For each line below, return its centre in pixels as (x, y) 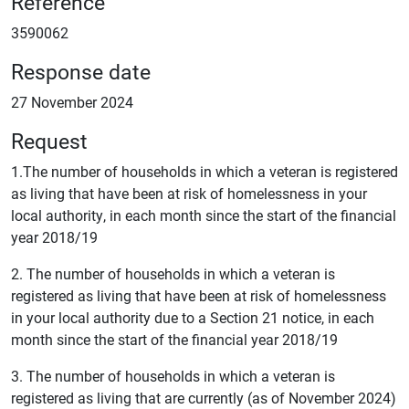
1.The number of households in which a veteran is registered (204, 171)
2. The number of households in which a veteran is (173, 273)
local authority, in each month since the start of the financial (204, 215)
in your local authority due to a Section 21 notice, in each (193, 317)
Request (49, 140)
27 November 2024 (72, 102)
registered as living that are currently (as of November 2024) (204, 398)
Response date (81, 71)
